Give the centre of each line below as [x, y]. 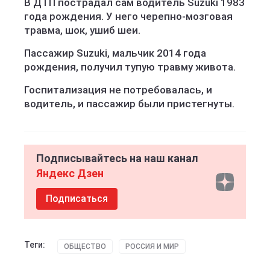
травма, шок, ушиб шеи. [83, 30]
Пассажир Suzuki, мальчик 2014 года [115, 53]
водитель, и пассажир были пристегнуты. [129, 104]
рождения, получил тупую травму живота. [130, 67]
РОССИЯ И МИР [152, 246]
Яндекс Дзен [70, 173]
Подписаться [77, 199]
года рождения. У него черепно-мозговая [128, 16]
